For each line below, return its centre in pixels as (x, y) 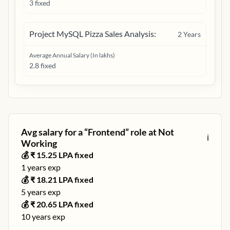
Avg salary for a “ (54, 132)
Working (39, 143)
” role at (142, 132)
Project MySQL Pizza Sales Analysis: (93, 34)
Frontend (107, 132)
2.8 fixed (43, 65)
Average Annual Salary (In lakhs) (72, 55)
